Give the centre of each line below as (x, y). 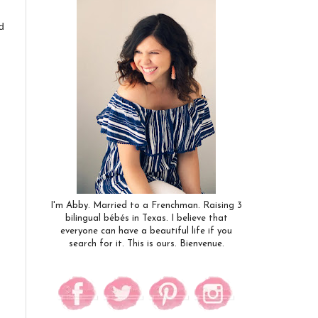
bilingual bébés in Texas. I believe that (146, 218)
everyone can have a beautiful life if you (146, 231)
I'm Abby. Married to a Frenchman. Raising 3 (146, 205)
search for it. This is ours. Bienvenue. (146, 244)
